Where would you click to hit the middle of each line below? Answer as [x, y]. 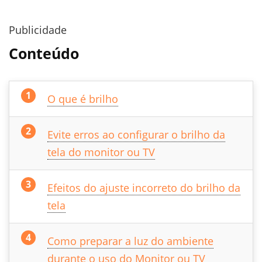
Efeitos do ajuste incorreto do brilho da [144, 187]
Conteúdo [44, 53]
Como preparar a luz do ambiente [130, 241]
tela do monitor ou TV [101, 152]
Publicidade [38, 30]
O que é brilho [83, 99]
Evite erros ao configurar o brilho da [136, 134]
